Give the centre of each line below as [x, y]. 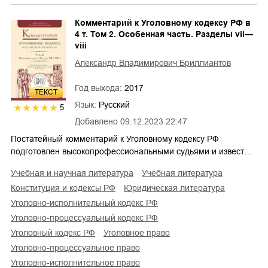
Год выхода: [100, 88]
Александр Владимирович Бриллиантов [153, 63]
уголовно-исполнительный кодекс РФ [87, 202]
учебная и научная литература [75, 173]
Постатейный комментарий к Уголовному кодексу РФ [115, 138]
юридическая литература [179, 188]
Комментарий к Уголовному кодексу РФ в [163, 22]
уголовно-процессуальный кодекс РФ [87, 217]
